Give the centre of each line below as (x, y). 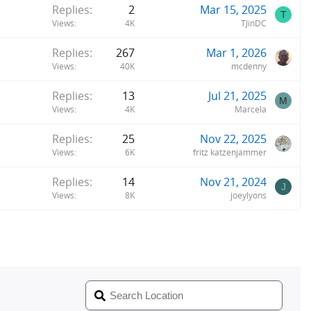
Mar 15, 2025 (233, 9)
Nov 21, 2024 (233, 182)
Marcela (251, 109)
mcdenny (249, 66)
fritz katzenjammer (230, 152)
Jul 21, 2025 (237, 95)
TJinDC (254, 23)
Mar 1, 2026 (236, 52)
